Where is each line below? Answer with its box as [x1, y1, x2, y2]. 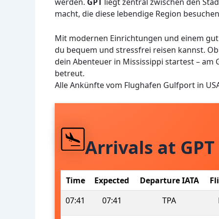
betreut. [55, 67, 85, 79]
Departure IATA [139, 175, 199, 186]
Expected [94, 175, 129, 186]
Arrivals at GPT [85, 135, 215, 160]
